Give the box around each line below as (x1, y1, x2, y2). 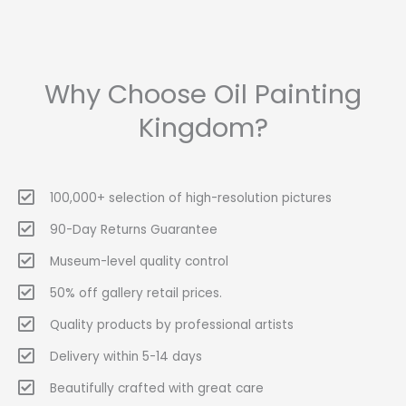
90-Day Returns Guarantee (50, 220, 217, 238)
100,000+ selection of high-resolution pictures (50, 188, 332, 207)
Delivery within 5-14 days (50, 347, 202, 365)
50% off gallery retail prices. (50, 284, 222, 302)
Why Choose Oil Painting (44, 76, 362, 113)
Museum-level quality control (50, 252, 228, 270)
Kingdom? (138, 110, 268, 147)
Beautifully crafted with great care (50, 379, 264, 397)
